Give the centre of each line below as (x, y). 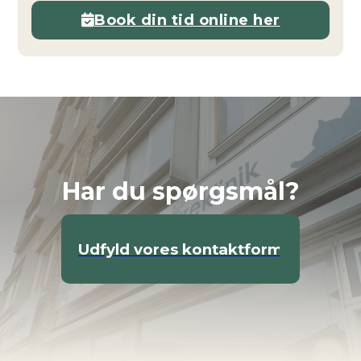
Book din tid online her (187, 20)
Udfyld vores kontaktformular (195, 249)
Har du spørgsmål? (180, 192)
